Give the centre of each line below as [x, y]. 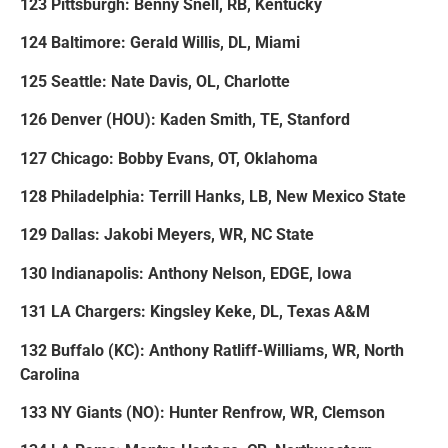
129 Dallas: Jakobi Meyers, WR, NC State [167, 235]
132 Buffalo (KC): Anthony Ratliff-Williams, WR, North [212, 350]
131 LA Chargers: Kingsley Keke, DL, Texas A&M [195, 312]
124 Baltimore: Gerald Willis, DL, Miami [160, 43]
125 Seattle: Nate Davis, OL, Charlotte [155, 81]
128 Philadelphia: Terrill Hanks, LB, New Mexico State [213, 196]
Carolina [50, 374]
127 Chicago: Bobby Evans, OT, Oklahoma [169, 158]
